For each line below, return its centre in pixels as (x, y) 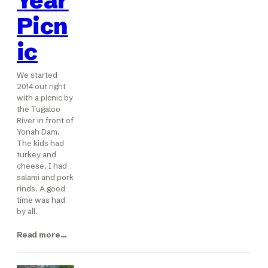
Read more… (42, 234)
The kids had (40, 143)
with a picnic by (45, 98)
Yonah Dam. (38, 132)
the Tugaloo (39, 109)
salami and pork (45, 177)
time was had (41, 200)
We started (37, 75)
